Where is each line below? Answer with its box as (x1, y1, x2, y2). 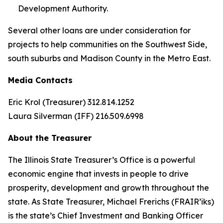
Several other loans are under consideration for (8, 25, 191, 35)
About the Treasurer (8, 133, 92, 143)
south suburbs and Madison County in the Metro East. (8, 53, 211, 63)
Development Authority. (18, 3, 108, 13)
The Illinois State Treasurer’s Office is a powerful (8, 155, 195, 165)
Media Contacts (8, 75, 73, 85)
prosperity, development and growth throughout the (8, 183, 209, 193)
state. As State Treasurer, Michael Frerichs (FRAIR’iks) (8, 197, 214, 207)
